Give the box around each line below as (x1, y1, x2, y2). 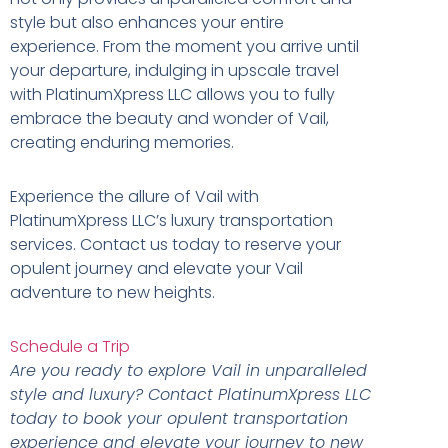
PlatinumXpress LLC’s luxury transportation (10, 208, 333, 232)
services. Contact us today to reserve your (10, 232, 341, 256)
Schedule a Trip (10, 334, 130, 358)
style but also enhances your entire (10, 10, 284, 34)
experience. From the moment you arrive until (10, 34, 359, 58)
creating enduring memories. (10, 130, 234, 154)
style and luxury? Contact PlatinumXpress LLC (10, 382, 371, 406)
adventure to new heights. (10, 280, 215, 304)
